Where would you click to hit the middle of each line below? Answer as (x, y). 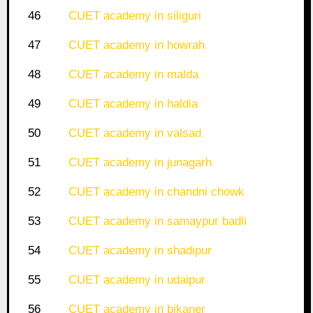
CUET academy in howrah (136, 45)
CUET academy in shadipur (140, 251)
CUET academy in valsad (134, 133)
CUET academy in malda (133, 75)
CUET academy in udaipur (137, 280)
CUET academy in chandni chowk (156, 192)
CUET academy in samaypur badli (157, 221)
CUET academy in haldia (133, 104)
